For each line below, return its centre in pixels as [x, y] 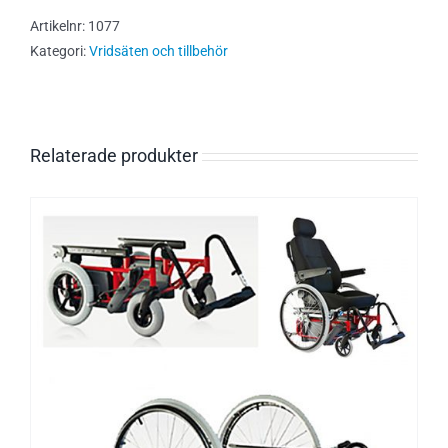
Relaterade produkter [114, 155]
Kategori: [59, 51]
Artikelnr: [59, 26]
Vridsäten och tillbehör [158, 51]
